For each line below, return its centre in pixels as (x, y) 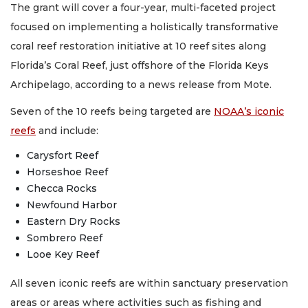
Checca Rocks (63, 188)
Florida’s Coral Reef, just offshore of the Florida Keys (140, 65)
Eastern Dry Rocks (75, 221)
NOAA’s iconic (249, 111)
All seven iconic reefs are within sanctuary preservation (149, 283)
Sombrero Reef (66, 238)
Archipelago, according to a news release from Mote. (142, 85)
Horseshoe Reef (69, 172)
